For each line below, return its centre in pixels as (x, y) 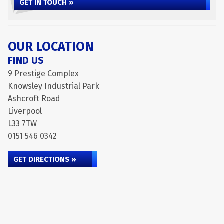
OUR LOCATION (51, 47)
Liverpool (25, 111)
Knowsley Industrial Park (54, 86)
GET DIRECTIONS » (45, 159)
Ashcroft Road (34, 99)
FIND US (26, 60)
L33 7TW (22, 124)
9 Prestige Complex (43, 74)
